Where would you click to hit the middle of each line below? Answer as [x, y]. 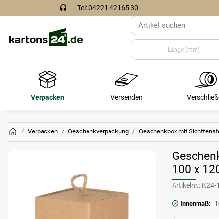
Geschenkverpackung [98, 131]
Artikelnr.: [186, 185]
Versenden [127, 97]
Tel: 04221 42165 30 [108, 8]
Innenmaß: [196, 204]
